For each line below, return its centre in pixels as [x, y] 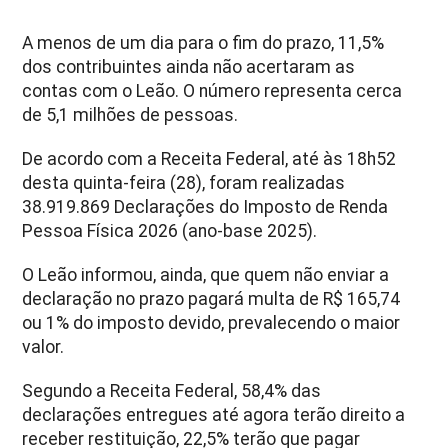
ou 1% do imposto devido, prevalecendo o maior [211, 322]
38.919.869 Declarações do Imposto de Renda [205, 206]
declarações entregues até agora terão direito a [214, 414]
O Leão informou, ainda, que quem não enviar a [206, 274]
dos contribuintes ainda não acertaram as [189, 66]
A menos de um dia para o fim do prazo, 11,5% [203, 42]
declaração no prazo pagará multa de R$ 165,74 [211, 298]
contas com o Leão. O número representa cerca [212, 90]
